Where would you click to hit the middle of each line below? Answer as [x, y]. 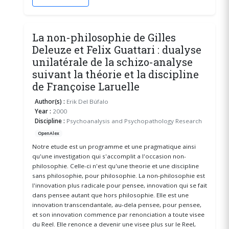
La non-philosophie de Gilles [104, 37]
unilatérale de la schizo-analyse [112, 62]
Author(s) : [50, 101]
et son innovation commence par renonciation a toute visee [118, 214]
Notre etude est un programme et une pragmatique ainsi [114, 146]
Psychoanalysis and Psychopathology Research [134, 121]
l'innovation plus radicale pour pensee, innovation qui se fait [119, 185]
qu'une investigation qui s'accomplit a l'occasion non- [109, 156]
